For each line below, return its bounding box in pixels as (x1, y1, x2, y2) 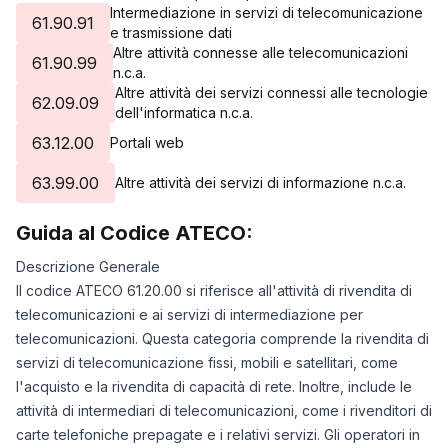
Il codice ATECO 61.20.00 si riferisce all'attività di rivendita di (16, 282, 412, 299)
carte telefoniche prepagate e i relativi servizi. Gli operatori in (16, 426, 420, 443)
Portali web (110, 134, 184, 151)
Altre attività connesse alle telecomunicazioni (113, 44, 408, 61)
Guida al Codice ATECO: (16, 221, 253, 245)
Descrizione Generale (16, 258, 160, 275)
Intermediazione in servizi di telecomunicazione (110, 4, 423, 21)
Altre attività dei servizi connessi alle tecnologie (115, 84, 428, 101)
